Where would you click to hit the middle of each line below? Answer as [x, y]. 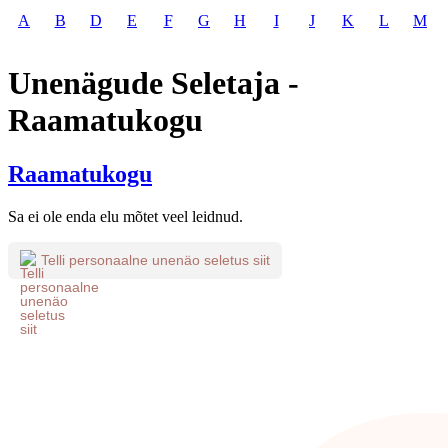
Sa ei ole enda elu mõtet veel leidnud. [125, 216]
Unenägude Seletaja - [153, 83]
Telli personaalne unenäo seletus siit [155, 260]
